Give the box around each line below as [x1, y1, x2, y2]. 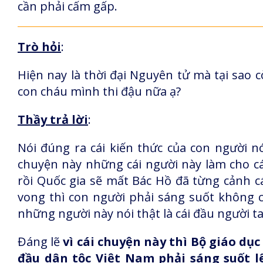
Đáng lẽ [18, 234, 63, 249]
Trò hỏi [18, 39, 61, 55]
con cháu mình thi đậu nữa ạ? [18, 83, 181, 99]
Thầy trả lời [18, 112, 88, 127]
